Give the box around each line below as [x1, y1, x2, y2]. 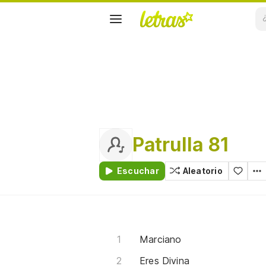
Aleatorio [182, 166, 223, 176]
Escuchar [117, 166, 159, 176]
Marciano [140, 233, 182, 245]
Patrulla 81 [132, 133, 230, 156]
